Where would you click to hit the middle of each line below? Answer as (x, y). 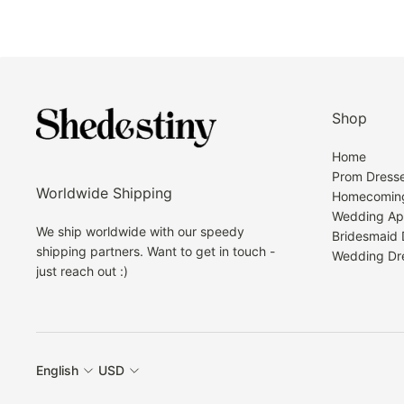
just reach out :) (82, 271)
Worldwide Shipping (104, 193)
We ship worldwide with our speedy (140, 231)
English (57, 370)
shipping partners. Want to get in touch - (156, 251)
